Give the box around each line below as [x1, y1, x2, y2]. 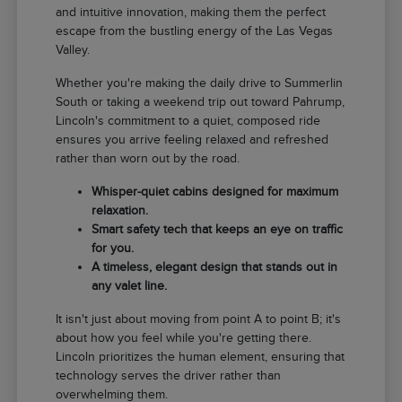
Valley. [56, 43, 91, 57]
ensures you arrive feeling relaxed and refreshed [56, 133, 329, 147]
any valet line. [92, 279, 168, 293]
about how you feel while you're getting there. [56, 331, 312, 345]
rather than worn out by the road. [56, 152, 240, 166]
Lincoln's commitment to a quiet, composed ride [56, 114, 321, 128]
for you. [92, 241, 135, 256]
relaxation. [92, 204, 149, 218]
